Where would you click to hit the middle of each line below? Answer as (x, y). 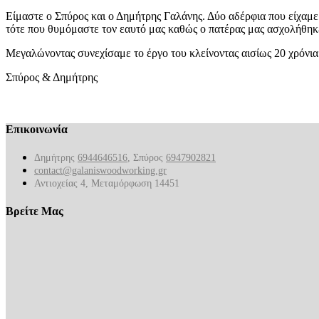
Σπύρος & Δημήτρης (52, 77)
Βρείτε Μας (35, 211)
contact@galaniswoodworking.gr (100, 171)
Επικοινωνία (37, 130)
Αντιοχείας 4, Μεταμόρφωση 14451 (107, 184)
